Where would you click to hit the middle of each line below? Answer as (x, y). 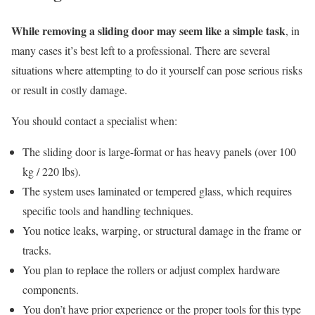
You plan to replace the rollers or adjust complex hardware (151, 270)
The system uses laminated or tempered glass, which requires (157, 191)
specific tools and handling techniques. (108, 211)
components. (51, 290)
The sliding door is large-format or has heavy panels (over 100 (159, 152)
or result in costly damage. (69, 90)
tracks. (37, 250)
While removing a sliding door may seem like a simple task (148, 31)
